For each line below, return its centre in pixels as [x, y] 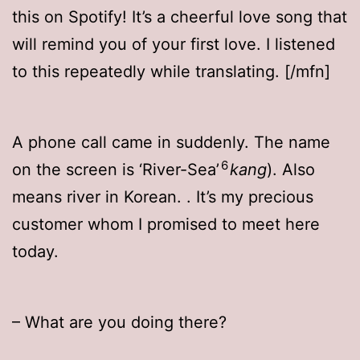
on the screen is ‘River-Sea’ [116, 170]
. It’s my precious [250, 197]
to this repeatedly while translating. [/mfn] [171, 72]
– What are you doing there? [119, 323]
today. [35, 252]
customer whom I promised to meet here [166, 225]
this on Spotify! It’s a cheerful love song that [180, 17]
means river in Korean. [99, 197]
